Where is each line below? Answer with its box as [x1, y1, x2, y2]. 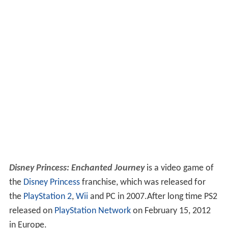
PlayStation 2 [23, 192, 72, 202]
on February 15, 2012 [130, 206, 211, 216]
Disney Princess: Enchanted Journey [9, 163, 145, 174]
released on [9, 206, 54, 216]
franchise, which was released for [79, 178, 206, 188]
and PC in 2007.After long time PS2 [88, 192, 217, 202]
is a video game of [144, 163, 214, 174]
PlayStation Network [54, 206, 131, 216]
